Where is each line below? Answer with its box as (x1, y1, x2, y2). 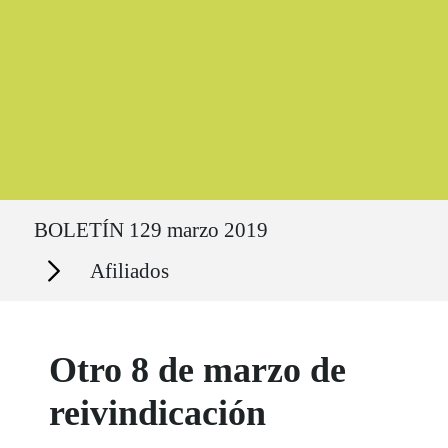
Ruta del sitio (23, 202, 98, 218)
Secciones (25, 252, 80, 268)
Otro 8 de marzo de (49, 350, 347, 391)
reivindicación (49, 393, 267, 434)
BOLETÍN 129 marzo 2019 (34, 217, 268, 242)
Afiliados (90, 258, 169, 283)
